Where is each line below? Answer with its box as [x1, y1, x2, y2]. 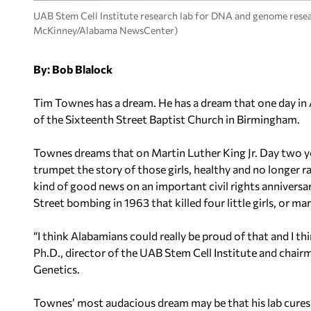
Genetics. [33, 262, 80, 276]
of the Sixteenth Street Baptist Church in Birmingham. [33, 112, 300, 126]
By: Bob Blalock [33, 62, 112, 76]
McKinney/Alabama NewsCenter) [33, 24, 178, 36]
